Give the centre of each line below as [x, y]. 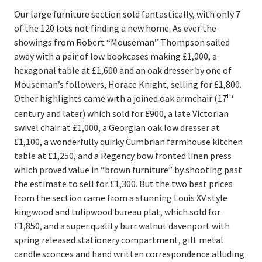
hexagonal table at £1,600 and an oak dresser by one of [123, 70]
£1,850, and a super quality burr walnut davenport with [122, 225]
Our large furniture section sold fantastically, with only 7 [127, 14]
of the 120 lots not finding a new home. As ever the [115, 28]
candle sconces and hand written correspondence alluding [129, 254]
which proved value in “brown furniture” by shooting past [128, 169]
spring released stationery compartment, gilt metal [119, 239]
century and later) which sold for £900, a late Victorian [121, 113]
